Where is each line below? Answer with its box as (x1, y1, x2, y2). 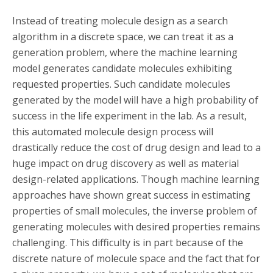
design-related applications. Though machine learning (12, 172, 260, 186)
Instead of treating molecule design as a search (12, 13, 228, 27)
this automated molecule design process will (12, 124, 213, 138)
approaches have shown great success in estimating (12, 188, 250, 202)
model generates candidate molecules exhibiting (12, 61, 232, 75)
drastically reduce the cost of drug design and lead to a (12, 140, 261, 154)
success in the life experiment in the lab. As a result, (12, 108, 247, 122)
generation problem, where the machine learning (12, 45, 238, 59)
